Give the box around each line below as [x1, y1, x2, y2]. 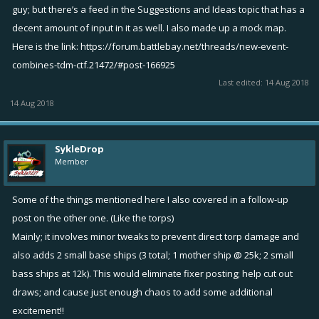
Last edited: [219, 77, 265, 88]
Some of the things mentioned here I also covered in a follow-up [12, 193, 288, 206]
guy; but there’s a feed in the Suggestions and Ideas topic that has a [12, 3, 305, 16]
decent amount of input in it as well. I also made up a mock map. [12, 21, 286, 34]
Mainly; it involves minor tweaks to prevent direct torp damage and [12, 230, 299, 243]
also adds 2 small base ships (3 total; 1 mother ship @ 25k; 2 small [12, 249, 293, 261]
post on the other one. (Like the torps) [12, 211, 174, 224]
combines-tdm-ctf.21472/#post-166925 [12, 58, 175, 71]
